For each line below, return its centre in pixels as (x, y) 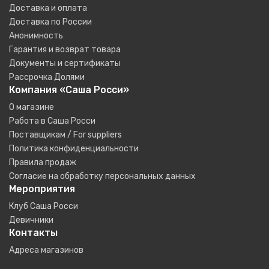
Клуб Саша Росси (44, 206)
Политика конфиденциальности (74, 149)
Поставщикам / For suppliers (65, 135)
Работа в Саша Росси (52, 121)
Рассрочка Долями (47, 77)
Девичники (31, 220)
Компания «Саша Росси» (69, 90)
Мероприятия (42, 189)
